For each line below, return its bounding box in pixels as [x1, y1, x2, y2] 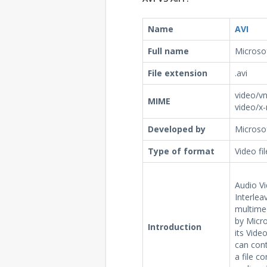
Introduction [147, 221, 201, 232]
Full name [147, 45, 189, 57]
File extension [147, 67, 207, 79]
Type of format [147, 145, 215, 157]
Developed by [147, 123, 206, 135]
